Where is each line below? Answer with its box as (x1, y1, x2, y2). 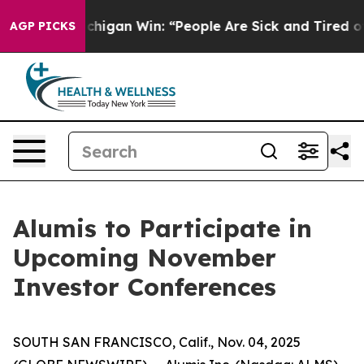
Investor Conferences (13, 271, 276, 302)
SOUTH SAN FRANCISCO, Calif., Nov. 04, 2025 (13, 334, 301, 350)
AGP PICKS (10, 19, 76, 33)
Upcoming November (13, 242, 276, 273)
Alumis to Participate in (13, 213, 312, 244)
